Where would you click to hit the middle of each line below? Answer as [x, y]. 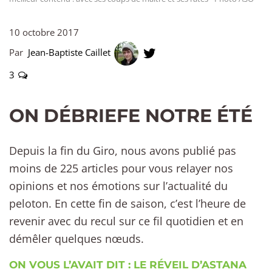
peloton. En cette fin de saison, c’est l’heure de [127, 203]
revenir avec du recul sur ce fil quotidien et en [126, 221]
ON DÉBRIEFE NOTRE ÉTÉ [131, 115]
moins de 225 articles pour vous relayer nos [121, 168]
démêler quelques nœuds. [76, 238]
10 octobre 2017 [44, 32]
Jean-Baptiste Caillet [70, 52]
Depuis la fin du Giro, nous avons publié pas [123, 150]
